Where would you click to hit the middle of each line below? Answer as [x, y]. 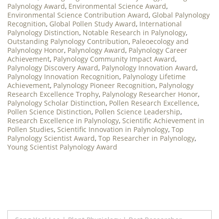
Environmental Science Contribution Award [78, 15]
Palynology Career [158, 50]
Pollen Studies [31, 130]
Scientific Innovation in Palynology [113, 130]
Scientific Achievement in [163, 121]
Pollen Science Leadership [138, 112]
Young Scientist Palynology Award [62, 147]
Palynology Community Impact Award [114, 59]
